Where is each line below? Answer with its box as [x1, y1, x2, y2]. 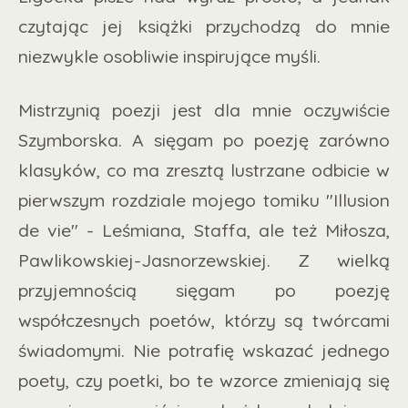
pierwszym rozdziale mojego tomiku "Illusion [18, 188, 390, 211]
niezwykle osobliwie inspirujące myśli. [18, 45, 325, 68]
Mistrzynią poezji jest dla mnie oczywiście [18, 97, 390, 121]
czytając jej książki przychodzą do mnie [18, 15, 390, 38]
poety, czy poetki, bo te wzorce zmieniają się [18, 368, 390, 392]
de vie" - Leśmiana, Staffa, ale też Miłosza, [18, 218, 390, 241]
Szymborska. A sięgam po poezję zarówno [18, 127, 390, 151]
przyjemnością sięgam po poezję [18, 278, 390, 301]
